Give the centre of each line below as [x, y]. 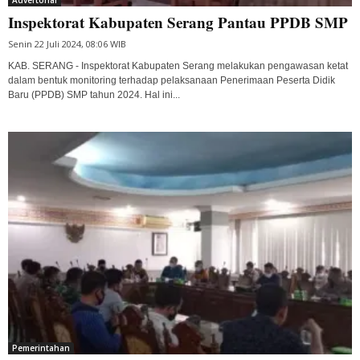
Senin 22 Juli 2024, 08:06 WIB [67, 44]
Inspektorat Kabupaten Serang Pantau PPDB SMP [178, 22]
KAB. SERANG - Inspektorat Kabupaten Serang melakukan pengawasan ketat [178, 66]
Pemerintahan [41, 348]
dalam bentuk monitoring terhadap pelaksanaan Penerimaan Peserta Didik [172, 81]
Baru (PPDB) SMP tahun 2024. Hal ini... [94, 95]
